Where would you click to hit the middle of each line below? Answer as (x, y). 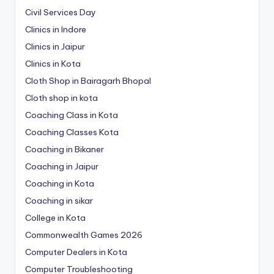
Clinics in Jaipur (55, 47)
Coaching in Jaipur (62, 167)
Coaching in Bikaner (65, 150)
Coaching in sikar (59, 201)
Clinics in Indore (56, 30)
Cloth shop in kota (61, 98)
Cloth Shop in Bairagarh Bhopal (88, 81)
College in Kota (55, 218)
